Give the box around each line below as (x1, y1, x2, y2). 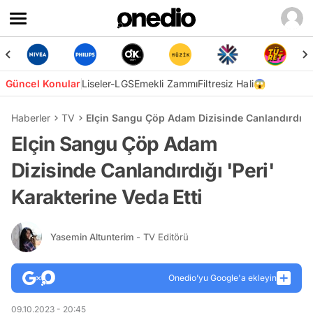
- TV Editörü (136, 231, 189, 242)
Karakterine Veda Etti (11, 185, 203, 209)
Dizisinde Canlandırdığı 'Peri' (11, 159, 274, 182)
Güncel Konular (6, 78, 81, 89)
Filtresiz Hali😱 (198, 78, 265, 89)
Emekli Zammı (133, 78, 198, 89)
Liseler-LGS (81, 78, 134, 89)
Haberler (11, 112, 50, 124)
